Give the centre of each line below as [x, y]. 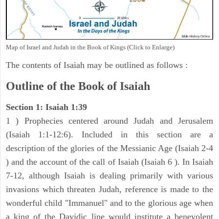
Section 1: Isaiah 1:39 [46, 107]
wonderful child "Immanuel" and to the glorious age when [109, 203]
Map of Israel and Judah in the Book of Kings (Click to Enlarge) [90, 47]
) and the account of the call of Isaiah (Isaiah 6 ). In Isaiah [109, 162]
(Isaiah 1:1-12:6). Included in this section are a [109, 135]
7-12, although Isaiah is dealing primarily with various [109, 176]
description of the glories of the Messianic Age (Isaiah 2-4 [109, 148]
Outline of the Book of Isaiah [78, 86]
